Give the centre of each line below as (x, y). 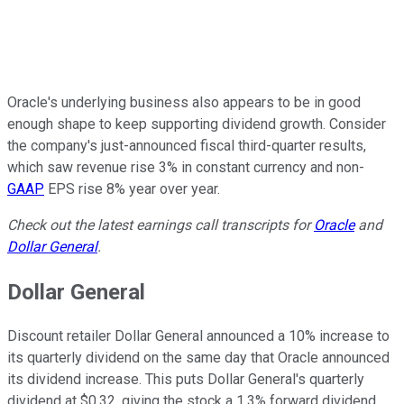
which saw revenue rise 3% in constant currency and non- (186, 167)
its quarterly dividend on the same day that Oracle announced (198, 358)
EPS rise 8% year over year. (132, 188)
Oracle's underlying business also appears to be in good (184, 102)
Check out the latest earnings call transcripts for (161, 225)
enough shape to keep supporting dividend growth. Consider (197, 124)
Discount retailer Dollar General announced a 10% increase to (198, 336)
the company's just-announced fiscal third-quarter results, (187, 145)
